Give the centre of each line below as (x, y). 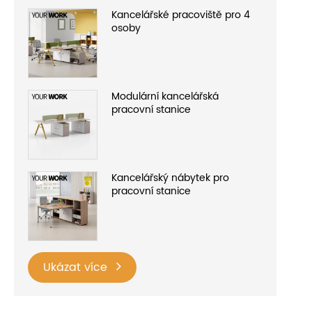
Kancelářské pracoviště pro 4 (181, 15)
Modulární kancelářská (165, 96)
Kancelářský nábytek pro (170, 178)
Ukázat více (77, 268)
